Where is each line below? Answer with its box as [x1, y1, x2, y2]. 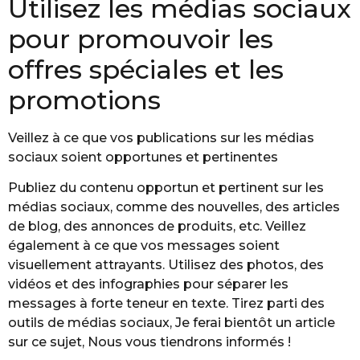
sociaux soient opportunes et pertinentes [8, 149, 278, 165]
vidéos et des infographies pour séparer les [8, 276, 288, 292]
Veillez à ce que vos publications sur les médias [8, 129, 314, 145]
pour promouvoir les [8, 22, 273, 55]
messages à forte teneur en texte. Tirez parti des [8, 296, 325, 312]
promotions [8, 84, 161, 116]
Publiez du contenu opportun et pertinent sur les [8, 180, 324, 196]
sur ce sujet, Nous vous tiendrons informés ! [8, 334, 291, 350]
